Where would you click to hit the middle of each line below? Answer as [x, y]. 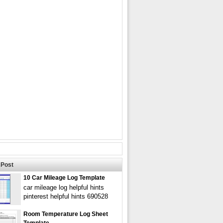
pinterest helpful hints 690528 [66, 196]
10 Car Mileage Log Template [64, 178]
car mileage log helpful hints [64, 187]
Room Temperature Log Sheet [66, 214]
